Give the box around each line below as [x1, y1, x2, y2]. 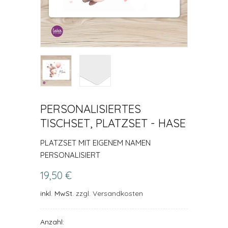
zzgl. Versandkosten [76, 189, 143, 198]
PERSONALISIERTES [40, 102, 141, 116]
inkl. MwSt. [40, 189, 76, 198]
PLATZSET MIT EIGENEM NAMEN [40, 138, 151, 148]
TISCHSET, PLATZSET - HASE [40, 116, 186, 130]
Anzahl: [40, 217, 64, 226]
